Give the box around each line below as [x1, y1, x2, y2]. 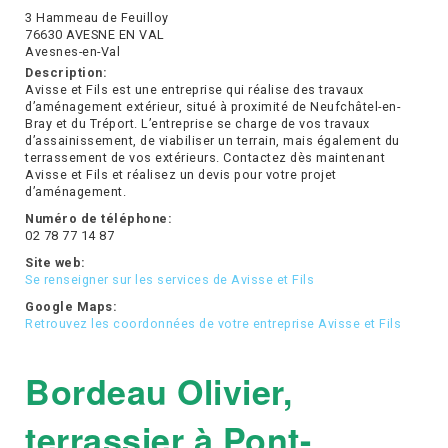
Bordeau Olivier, [25, 367, 292, 416]
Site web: [25, 255, 86, 271]
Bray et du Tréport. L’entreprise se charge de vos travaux [25, 116, 370, 132]
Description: [25, 65, 107, 81]
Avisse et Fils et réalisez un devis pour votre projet [25, 167, 337, 183]
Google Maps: [25, 299, 117, 315]
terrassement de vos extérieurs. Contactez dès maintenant [25, 150, 385, 166]
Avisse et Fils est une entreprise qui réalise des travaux [25, 82, 364, 98]
